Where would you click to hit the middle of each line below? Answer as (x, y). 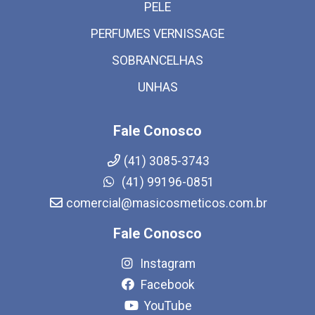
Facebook (166, 284)
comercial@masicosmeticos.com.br (166, 203)
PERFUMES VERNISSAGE (157, 33)
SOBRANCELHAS (157, 60)
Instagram (166, 263)
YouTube (166, 306)
